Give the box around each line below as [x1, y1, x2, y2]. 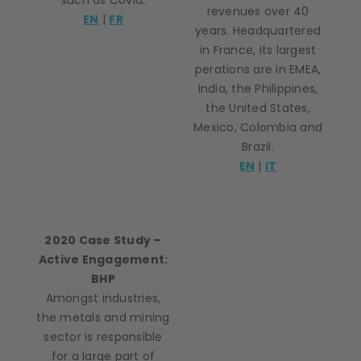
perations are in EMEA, [194, 61, 322, 77]
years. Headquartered [195, 23, 321, 39]
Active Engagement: [38, 251, 168, 268]
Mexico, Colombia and [193, 119, 322, 135]
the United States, [205, 100, 310, 116]
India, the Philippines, [197, 81, 318, 97]
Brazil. [242, 139, 274, 155]
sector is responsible [44, 329, 163, 345]
